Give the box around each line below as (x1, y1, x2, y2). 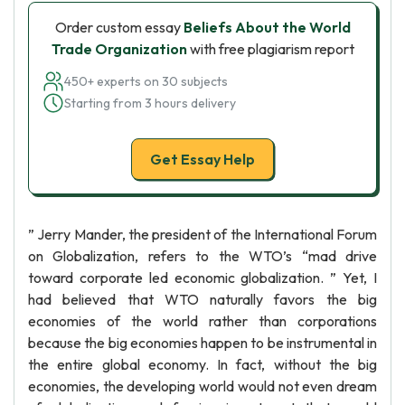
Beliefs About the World (183, 18, 351, 36)
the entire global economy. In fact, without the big (28, 355, 377, 373)
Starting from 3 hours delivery (64, 95, 236, 111)
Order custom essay (54, 18, 184, 36)
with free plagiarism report (186, 40, 354, 58)
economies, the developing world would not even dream (28, 377, 377, 395)
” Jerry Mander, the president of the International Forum (28, 225, 377, 243)
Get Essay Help (150, 150, 255, 168)
